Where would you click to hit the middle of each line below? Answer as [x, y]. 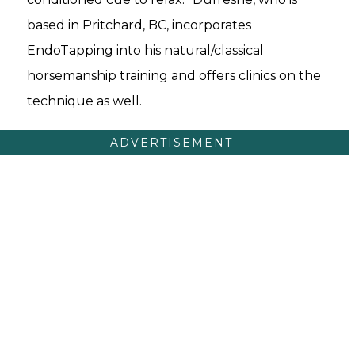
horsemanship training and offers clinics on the [174, 75]
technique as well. [84, 101]
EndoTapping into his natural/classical [145, 50]
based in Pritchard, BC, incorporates [139, 25]
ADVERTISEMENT [171, 142]
